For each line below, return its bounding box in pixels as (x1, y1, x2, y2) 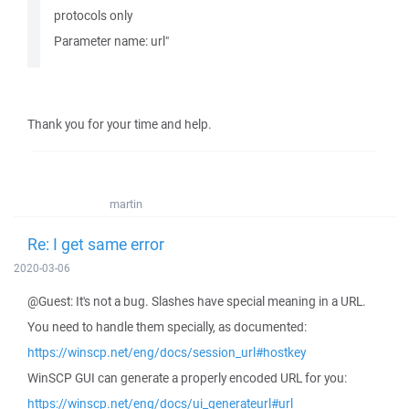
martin (110, 196, 142, 212)
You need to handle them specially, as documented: (27, 319, 307, 335)
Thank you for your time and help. (27, 116, 212, 132)
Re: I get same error (27, 233, 164, 255)
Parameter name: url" (54, 33, 169, 49)
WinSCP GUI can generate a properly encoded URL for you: (27, 370, 347, 386)
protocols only (54, 7, 132, 24)
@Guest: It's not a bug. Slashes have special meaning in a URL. (27, 293, 366, 309)
